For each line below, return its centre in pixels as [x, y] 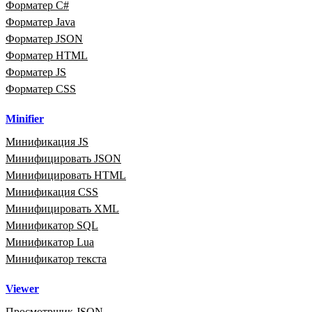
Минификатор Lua [50, 242]
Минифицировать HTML [66, 175]
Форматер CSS [41, 89]
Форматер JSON [44, 39]
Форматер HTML [47, 56]
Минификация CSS [52, 192]
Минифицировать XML [62, 209]
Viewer [22, 289]
